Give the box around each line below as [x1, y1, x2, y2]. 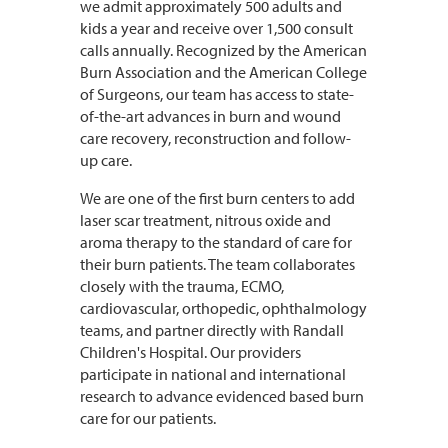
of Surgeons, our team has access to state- [80, 83, 354, 104]
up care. [80, 149, 132, 170]
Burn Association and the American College [80, 61, 367, 82]
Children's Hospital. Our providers [80, 341, 301, 362]
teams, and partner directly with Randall [80, 319, 344, 340]
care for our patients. [80, 407, 216, 428]
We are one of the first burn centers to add [80, 187, 355, 208]
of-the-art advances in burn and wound [80, 105, 341, 126]
